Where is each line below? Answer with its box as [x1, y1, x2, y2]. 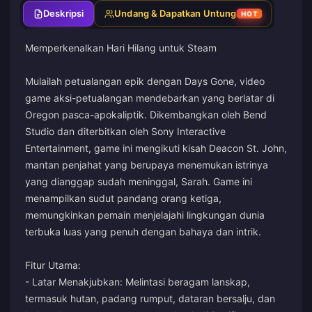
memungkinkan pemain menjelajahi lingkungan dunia [25, 209, 265, 221]
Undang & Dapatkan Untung [114, 8, 237, 19]
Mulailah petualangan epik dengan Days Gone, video [25, 75, 265, 87]
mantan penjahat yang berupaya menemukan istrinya [25, 159, 268, 171]
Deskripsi [43, 8, 84, 19]
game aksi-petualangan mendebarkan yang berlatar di [25, 92, 274, 104]
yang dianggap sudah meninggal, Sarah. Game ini [25, 175, 252, 187]
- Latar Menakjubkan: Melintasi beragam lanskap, [25, 276, 250, 288]
